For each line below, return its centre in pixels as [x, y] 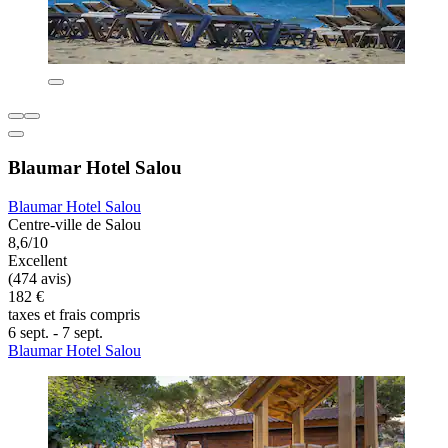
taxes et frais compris [74, 314]
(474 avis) [39, 278]
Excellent [37, 260]
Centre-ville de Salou [74, 224]
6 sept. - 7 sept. [55, 332]
